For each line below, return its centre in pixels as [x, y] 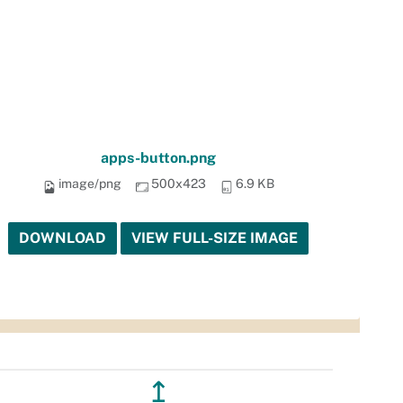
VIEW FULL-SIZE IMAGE [215, 238]
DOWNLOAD [63, 238]
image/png [90, 184]
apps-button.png [158, 158]
